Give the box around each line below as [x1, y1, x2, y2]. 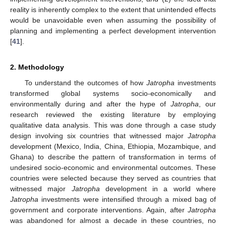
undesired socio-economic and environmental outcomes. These [10, 163, 216, 172]
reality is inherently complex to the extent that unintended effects [10, 6, 216, 14]
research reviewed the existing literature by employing [10, 110, 216, 119]
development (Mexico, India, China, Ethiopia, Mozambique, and [10, 142, 216, 151]
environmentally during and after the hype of [10, 100, 171, 108]
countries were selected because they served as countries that [10, 174, 216, 183]
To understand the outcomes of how [24, 79, 147, 87]
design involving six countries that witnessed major [10, 132, 188, 140]
